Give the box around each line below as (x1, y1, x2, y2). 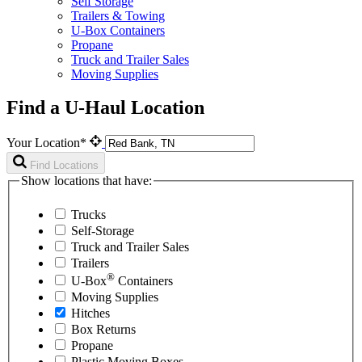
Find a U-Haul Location (6, 97, 204, 119)
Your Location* (6, 136, 90, 150)
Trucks (71, 207, 106, 221)
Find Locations (30, 159, 99, 172)
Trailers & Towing (71, 8, 165, 23)
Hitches (71, 305, 110, 320)
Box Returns (71, 322, 136, 336)
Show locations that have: (21, 174, 152, 188)
